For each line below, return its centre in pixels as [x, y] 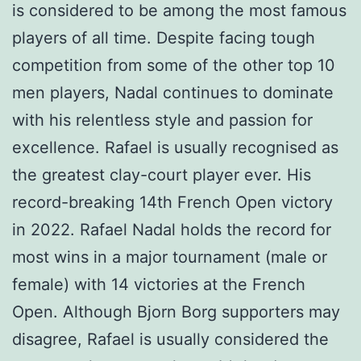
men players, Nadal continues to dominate [173, 93]
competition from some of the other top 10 [174, 66]
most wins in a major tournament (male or [170, 257]
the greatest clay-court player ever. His [162, 175]
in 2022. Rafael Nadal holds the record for [172, 230]
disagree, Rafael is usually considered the [170, 340]
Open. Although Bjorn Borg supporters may [176, 312]
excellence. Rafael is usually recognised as [175, 148]
